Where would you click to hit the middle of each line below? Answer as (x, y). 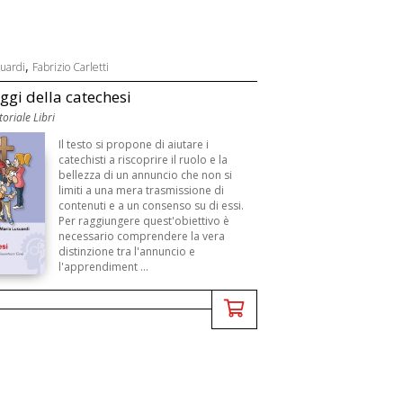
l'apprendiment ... (104, 267)
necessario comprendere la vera (142, 236)
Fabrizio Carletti (70, 67)
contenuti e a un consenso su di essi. (152, 206)
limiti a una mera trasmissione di (142, 190)
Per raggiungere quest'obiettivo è (144, 221)
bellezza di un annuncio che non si (146, 175)
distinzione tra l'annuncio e (127, 251)
